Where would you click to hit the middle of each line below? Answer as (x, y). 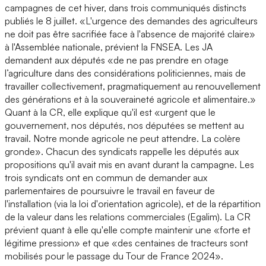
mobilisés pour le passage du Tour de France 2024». (114, 256)
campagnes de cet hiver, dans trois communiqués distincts (126, 7)
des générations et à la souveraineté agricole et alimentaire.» (130, 99)
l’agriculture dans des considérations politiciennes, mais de (125, 73)
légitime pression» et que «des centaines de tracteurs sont (126, 243)
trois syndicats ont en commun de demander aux (106, 177)
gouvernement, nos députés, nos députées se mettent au (124, 125)
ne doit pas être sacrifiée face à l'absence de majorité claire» (130, 34)
